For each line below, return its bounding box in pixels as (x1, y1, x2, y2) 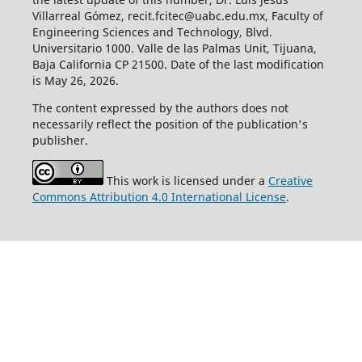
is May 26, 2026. (32, 73, 119, 89)
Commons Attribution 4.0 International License (32, 189, 286, 205)
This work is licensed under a (103, 173, 268, 189)
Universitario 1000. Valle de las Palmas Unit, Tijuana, (32, 40, 317, 57)
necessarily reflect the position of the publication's (32, 116, 308, 133)
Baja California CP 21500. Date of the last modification (32, 57, 324, 73)
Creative (267, 173, 313, 189)
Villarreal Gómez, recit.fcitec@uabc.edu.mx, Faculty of (32, 8, 323, 24)
